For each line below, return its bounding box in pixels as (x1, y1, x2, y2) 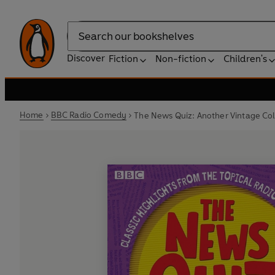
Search (67, 36, 98, 48)
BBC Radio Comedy (50, 110, 127, 120)
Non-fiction (155, 53, 206, 64)
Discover (67, 52, 105, 64)
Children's (223, 53, 267, 64)
